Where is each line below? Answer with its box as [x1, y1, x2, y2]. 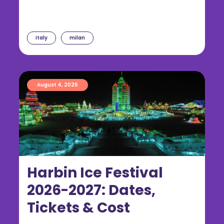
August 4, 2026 [37, 81, 78, 89]
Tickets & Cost [27, 198, 130, 218]
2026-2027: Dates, [27, 180, 155, 200]
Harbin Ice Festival [27, 163, 163, 183]
